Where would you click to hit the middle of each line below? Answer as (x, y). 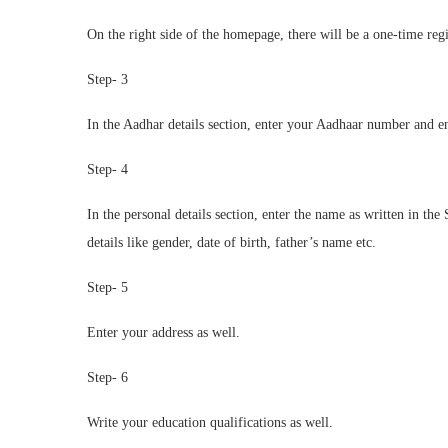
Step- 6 (107, 377)
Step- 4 (107, 169)
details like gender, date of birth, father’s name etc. (231, 242)
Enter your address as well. (163, 332)
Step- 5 (107, 287)
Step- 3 (107, 79)
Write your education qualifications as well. (210, 422)
